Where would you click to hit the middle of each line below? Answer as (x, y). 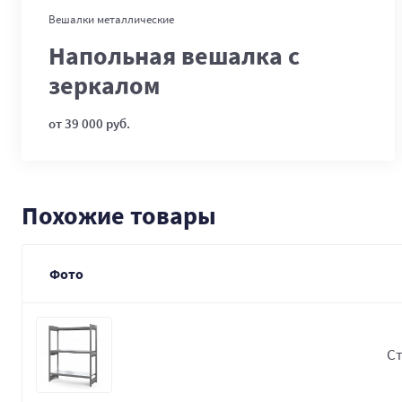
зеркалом (104, 85)
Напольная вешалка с (174, 56)
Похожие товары (119, 215)
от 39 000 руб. (89, 123)
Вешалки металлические (111, 19)
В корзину (208, 14)
